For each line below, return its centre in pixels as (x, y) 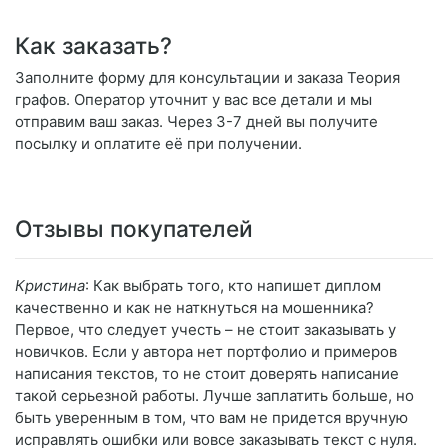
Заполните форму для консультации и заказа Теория (207, 78)
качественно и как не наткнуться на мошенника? (194, 308)
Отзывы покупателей (134, 229)
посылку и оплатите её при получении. (158, 144)
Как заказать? (93, 46)
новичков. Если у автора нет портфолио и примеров (206, 352)
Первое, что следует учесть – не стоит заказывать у (205, 330)
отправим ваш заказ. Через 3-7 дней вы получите (196, 122)
